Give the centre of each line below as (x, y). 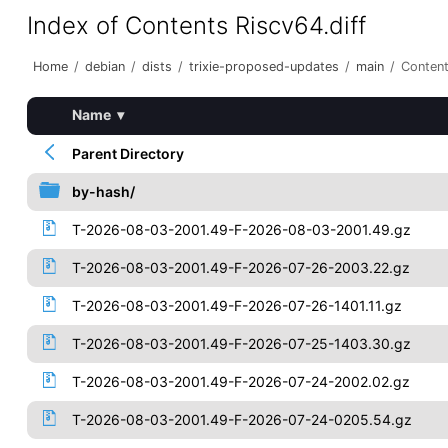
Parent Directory (127, 153)
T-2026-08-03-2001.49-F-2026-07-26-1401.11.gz (236, 305)
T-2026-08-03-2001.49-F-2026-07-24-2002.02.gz (240, 381)
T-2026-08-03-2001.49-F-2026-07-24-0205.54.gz (241, 419)
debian (104, 66)
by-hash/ (103, 191)
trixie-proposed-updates (263, 66)
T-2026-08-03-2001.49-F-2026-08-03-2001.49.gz (241, 229)
